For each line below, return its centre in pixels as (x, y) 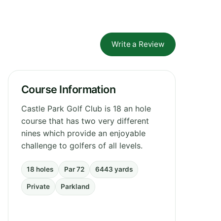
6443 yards (114, 169)
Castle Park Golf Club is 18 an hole (86, 108)
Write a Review (138, 44)
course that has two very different (85, 121)
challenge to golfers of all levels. (82, 145)
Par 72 (74, 169)
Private (38, 186)
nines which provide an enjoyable (83, 133)
